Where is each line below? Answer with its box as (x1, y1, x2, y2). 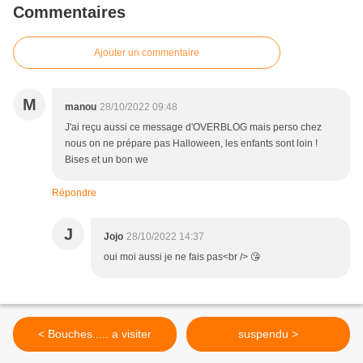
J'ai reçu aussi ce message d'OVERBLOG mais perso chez (65, 122, 322, 134)
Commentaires (13, 3, 126, 22)
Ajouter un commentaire (94, 47, 199, 59)
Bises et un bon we (65, 154, 148, 166)
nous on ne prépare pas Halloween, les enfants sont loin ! (65, 138, 318, 150)
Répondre (52, 187, 96, 199)
